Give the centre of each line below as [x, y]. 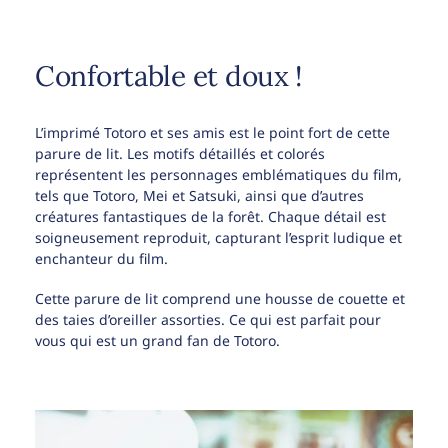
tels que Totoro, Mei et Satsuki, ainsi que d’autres [199, 195]
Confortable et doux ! [169, 75]
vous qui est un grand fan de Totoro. [157, 340]
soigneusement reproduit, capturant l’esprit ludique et [218, 237]
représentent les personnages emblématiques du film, [218, 174]
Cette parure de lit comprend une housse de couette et [220, 298]
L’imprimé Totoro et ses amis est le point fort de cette [212, 132]
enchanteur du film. [101, 258]
